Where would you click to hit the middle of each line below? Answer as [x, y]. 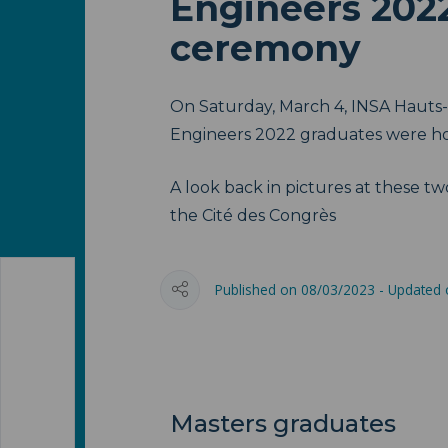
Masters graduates [282, 423]
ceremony [265, 48]
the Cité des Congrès [252, 215]
